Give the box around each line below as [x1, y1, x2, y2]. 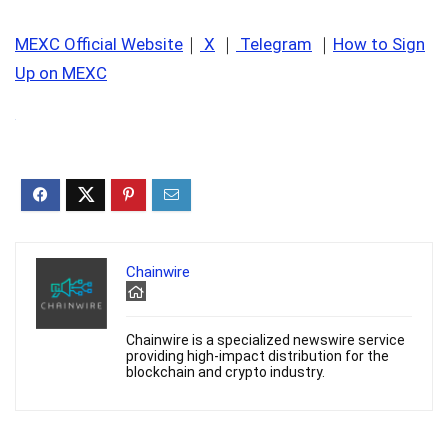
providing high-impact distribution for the [126, 348, 389, 365]
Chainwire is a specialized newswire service [126, 332, 405, 349]
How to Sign [333, 34, 425, 55]
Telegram [236, 34, 312, 55]
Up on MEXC [15, 63, 107, 84]
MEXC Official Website [15, 34, 183, 55]
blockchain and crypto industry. [126, 364, 325, 381]
